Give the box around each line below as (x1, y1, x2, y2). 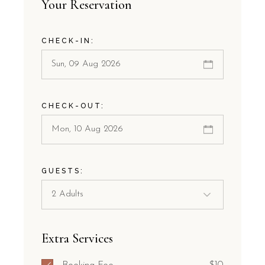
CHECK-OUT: (41, 101, 105, 110)
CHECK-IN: (41, 36, 95, 45)
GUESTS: (41, 166, 85, 175)
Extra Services (41, 230, 114, 246)
